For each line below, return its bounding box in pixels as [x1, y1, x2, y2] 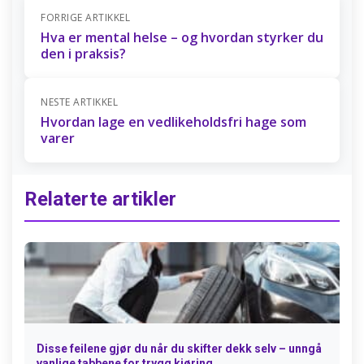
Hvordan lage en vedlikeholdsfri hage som [41, 113, 306, 131]
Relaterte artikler [24, 188, 176, 210]
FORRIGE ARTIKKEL [41, 11, 130, 24]
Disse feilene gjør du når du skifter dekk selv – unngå [37, 342, 322, 355]
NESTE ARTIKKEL [41, 95, 118, 109]
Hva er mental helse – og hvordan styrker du [41, 28, 323, 46]
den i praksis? [41, 45, 126, 63]
